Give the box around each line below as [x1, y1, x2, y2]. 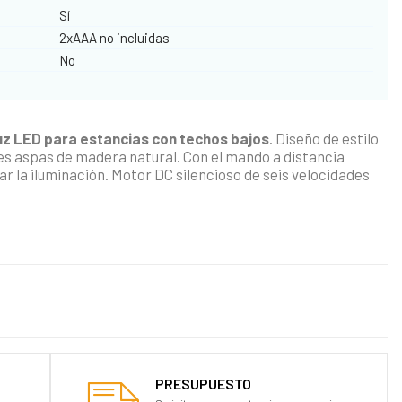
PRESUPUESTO [155, 375, 252, 393]
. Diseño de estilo [269, 128, 380, 147]
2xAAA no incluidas [59, 29, 170, 46]
